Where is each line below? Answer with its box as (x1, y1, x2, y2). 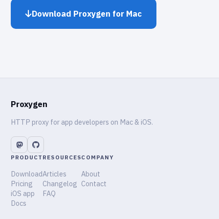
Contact (81, 179, 107, 189)
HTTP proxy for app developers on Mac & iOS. (11, 117, 153, 127)
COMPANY (81, 153, 114, 161)
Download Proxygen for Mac (32, 8, 142, 20)
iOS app (11, 189, 35, 198)
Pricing (11, 179, 33, 189)
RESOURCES (43, 153, 82, 161)
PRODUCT (11, 153, 43, 161)
